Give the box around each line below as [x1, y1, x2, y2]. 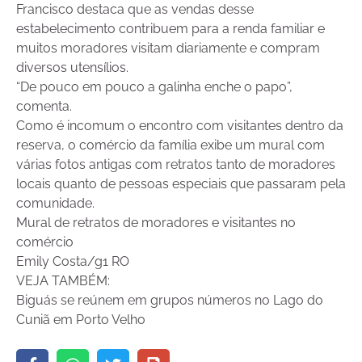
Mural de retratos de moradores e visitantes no [16, 215, 296, 231]
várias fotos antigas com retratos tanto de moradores [16, 157, 335, 173]
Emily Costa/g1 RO [16, 254, 129, 270]
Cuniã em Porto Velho [16, 312, 145, 328]
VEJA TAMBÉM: [16, 273, 110, 289]
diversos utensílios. [16, 60, 128, 76]
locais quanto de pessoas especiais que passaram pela [16, 176, 346, 192]
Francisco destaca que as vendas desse [16, 2, 254, 18]
